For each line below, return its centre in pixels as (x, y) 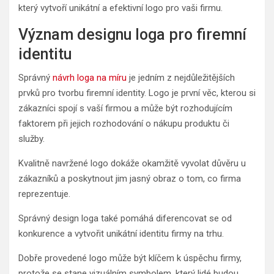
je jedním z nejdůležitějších (181, 77)
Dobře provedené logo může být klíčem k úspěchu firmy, (130, 258)
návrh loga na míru (90, 77)
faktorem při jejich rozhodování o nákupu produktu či (124, 123)
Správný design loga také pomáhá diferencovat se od (125, 218)
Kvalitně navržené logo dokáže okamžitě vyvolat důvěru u (132, 163)
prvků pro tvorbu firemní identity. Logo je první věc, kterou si (137, 93)
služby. (31, 139)
